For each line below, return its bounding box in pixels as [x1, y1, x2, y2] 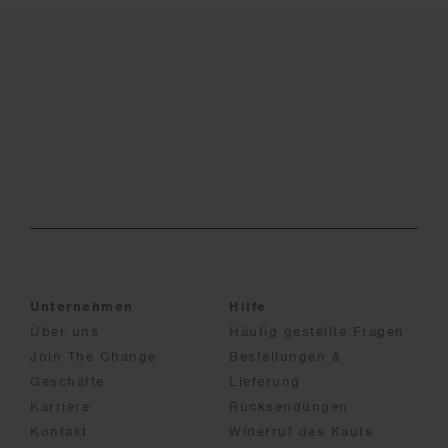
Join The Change [30, 348, 157, 366]
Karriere [30, 398, 90, 416]
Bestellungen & [229, 348, 341, 366]
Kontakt [30, 423, 88, 441]
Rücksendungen [229, 398, 349, 416]
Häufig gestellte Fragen [229, 323, 405, 341]
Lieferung [229, 373, 301, 391]
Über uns [30, 323, 99, 341]
